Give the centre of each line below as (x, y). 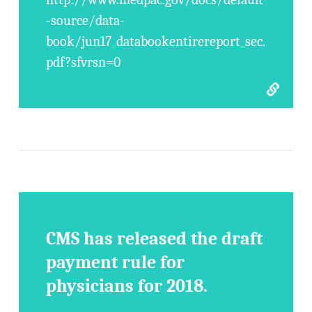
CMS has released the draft (155, 239)
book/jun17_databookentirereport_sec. (156, 41)
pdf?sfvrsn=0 (84, 62)
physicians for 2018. (127, 286)
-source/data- (86, 21)
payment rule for (116, 263)
